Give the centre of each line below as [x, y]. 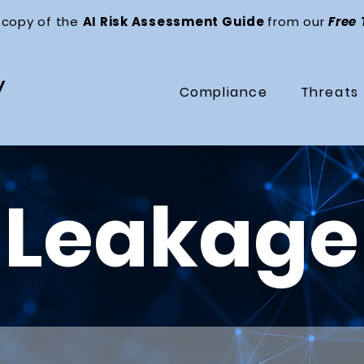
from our [298, 22]
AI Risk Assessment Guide [175, 22]
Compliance [223, 92]
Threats [329, 92]
